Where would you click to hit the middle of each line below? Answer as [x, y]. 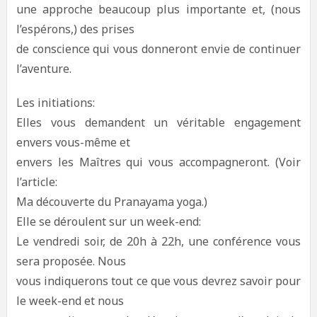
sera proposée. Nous [71, 261]
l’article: [36, 182]
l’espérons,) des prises [75, 29]
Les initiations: [55, 103]
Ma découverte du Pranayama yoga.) [111, 202]
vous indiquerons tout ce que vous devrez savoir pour [158, 281]
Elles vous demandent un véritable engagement [158, 122]
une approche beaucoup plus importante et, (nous [158, 9]
